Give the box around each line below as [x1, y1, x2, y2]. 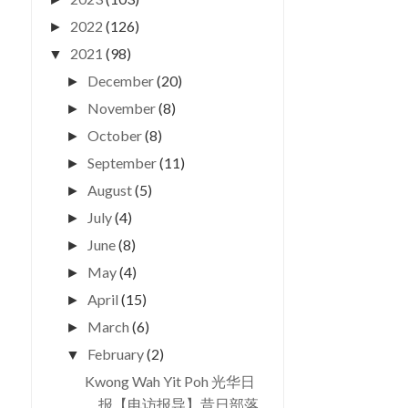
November [87, 99, 159, 117]
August [87, 181, 136, 199]
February [87, 345, 148, 362]
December [87, 72, 158, 89]
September [87, 154, 160, 171]
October [87, 127, 146, 144]
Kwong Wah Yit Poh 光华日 [84, 372, 255, 390]
